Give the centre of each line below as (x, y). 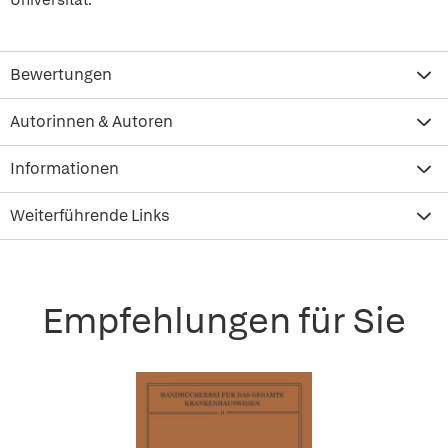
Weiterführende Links (90, 215)
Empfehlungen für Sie (224, 320)
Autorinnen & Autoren (91, 121)
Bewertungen (61, 74)
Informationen (64, 168)
